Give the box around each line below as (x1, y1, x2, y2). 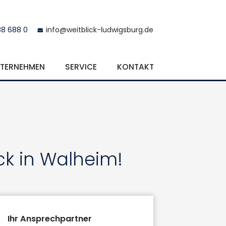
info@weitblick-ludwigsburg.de (46, 24, 153, 35)
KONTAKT (117, 62, 154, 73)
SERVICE (65, 62, 97, 73)
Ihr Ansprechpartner (7, 213, 92, 225)
